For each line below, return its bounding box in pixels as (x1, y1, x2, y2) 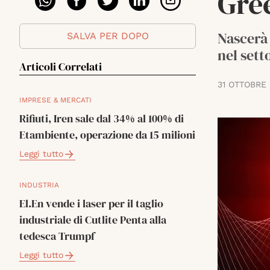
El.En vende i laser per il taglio (19, 196, 163, 211)
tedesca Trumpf (19, 228, 95, 243)
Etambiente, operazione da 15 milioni (19, 127, 195, 142)
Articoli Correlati (19, 59, 102, 74)
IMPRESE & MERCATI (19, 96, 92, 104)
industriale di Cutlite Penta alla (19, 212, 166, 227)
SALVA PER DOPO (66, 30, 149, 42)
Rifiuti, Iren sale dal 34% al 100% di (19, 111, 184, 126)
